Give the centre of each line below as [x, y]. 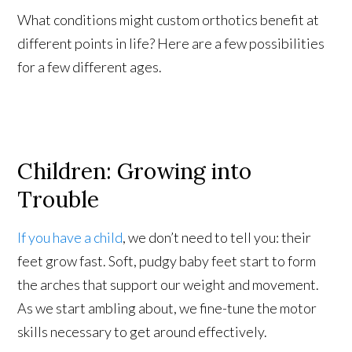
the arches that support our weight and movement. [169, 284]
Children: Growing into [135, 171]
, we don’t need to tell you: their [217, 237]
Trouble [59, 199]
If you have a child [70, 237]
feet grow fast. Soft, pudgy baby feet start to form [167, 260]
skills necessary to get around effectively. [143, 331]
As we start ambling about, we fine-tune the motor [167, 308]
